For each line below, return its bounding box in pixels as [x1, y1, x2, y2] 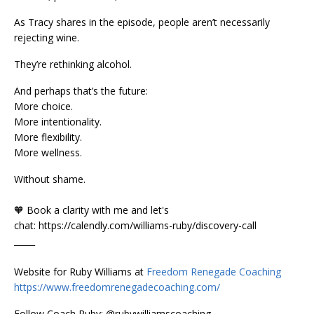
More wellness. [14, 145, 82, 159]
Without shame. [14, 172, 86, 186]
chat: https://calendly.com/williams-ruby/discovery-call [14, 218, 257, 232]
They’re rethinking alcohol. [14, 57, 132, 71]
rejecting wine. [14, 30, 79, 44]
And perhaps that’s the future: [14, 83, 148, 97]
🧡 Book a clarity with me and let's [14, 203, 169, 217]
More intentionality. [14, 114, 102, 128]
